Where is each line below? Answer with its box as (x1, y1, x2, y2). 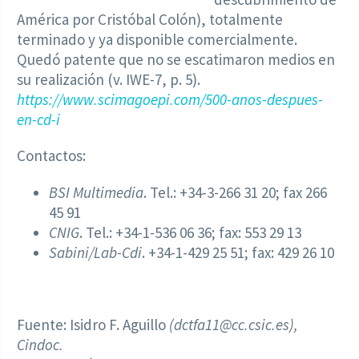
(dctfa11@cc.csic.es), (166, 315, 301, 335)
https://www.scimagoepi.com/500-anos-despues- (17, 89, 323, 109)
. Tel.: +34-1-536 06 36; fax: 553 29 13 (79, 223, 301, 243)
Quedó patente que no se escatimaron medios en (17, 49, 335, 69)
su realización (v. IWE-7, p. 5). (17, 69, 200, 89)
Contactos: (17, 146, 86, 166)
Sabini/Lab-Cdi (49, 243, 142, 263)
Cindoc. (17, 335, 63, 355)
